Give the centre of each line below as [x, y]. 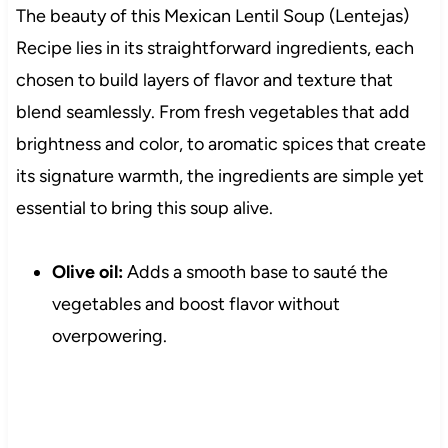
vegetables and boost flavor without [195, 304]
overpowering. [109, 336]
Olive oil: [87, 272]
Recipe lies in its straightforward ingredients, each [214, 48]
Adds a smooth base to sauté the [255, 272]
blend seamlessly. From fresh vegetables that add [212, 112]
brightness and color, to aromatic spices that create [220, 144]
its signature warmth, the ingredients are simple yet [219, 176]
